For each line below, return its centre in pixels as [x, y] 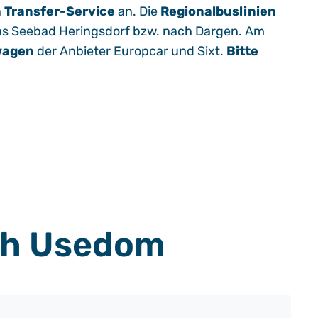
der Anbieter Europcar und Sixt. [130, 51]
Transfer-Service [60, 11]
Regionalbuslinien [218, 11]
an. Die [138, 11]
